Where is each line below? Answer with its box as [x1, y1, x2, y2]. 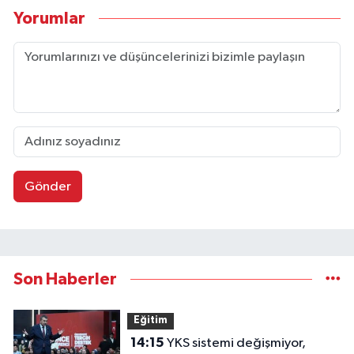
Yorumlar [13, 9, 85, 27]
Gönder [24, 179, 71, 194]
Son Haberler [13, 271, 117, 288]
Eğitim [133, 315, 168, 326]
